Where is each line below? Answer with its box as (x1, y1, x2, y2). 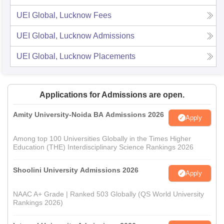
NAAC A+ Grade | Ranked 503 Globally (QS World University (13, 190, 204, 198)
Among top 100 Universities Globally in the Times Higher (13, 134, 191, 142)
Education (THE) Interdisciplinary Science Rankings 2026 (13, 143, 193, 151)
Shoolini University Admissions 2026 (13, 166, 138, 174)
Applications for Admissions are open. (39, 90, 184, 99)
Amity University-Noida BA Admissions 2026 (13, 110, 164, 118)
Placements (93, 52, 135, 60)
